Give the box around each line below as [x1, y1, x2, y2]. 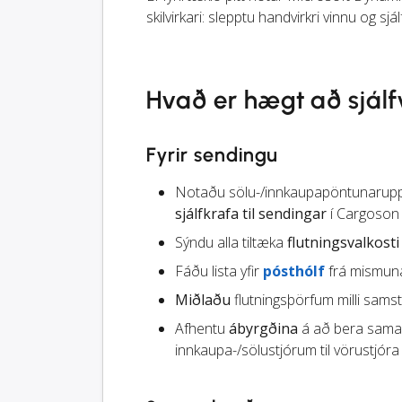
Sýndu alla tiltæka [175, 232, 287, 253]
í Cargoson [327, 204, 399, 224]
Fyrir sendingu [146, 143, 279, 168]
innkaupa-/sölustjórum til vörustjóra [175, 340, 399, 361]
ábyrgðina [229, 319, 298, 339]
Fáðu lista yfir [175, 261, 263, 282]
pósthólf [263, 261, 325, 282]
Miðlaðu [175, 290, 231, 310]
